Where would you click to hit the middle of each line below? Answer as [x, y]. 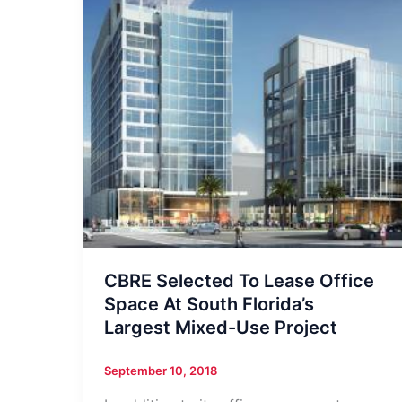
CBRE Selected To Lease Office [239, 281]
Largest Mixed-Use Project [221, 328]
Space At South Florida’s [209, 305]
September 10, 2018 [161, 371]
